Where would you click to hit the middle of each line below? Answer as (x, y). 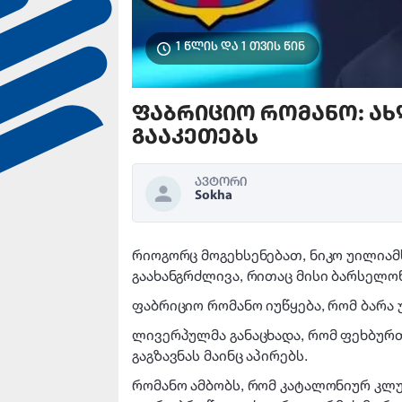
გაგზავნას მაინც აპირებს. (220, 355)
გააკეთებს (195, 138)
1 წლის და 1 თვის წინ (240, 47)
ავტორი (221, 183)
